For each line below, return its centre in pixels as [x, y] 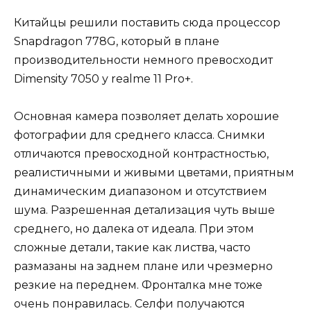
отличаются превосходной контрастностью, [141, 153]
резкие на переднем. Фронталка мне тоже [138, 285]
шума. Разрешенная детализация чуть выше [144, 210]
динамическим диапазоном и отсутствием [141, 191]
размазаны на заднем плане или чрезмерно [143, 266]
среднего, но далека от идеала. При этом [134, 228]
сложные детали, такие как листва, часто [132, 247]
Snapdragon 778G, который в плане [117, 41]
